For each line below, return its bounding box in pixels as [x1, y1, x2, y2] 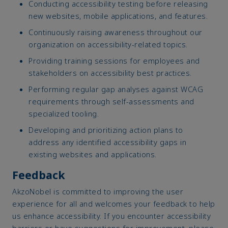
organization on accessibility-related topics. [28, 39, 188, 49]
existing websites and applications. [28, 149, 157, 159]
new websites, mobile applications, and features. [28, 10, 208, 21]
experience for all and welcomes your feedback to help [12, 198, 215, 209]
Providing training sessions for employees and [28, 55, 200, 66]
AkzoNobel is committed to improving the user [12, 186, 183, 196]
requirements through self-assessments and [28, 96, 194, 106]
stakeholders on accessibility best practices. [28, 67, 192, 78]
